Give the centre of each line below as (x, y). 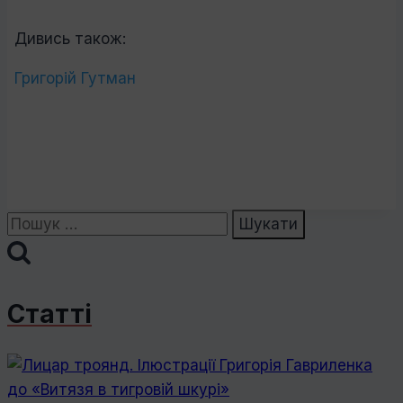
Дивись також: (70, 39)
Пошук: (33, 221)
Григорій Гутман (75, 79)
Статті (49, 313)
